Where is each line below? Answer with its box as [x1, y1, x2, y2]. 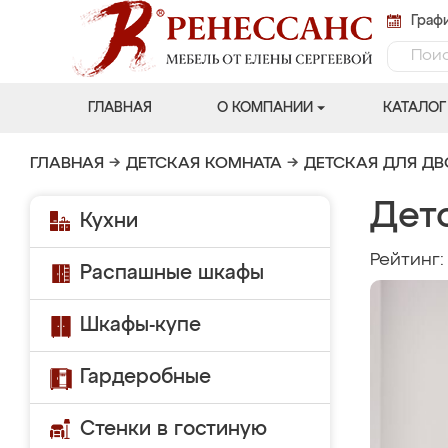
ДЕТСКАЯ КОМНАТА [126, 156, 282, 172]
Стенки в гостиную [80, 419, 267, 439]
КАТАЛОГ [382, 101, 446, 115]
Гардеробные [80, 367, 211, 387]
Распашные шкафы [80, 263, 264, 283]
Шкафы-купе [80, 315, 201, 335]
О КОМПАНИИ [216, 101, 313, 115]
